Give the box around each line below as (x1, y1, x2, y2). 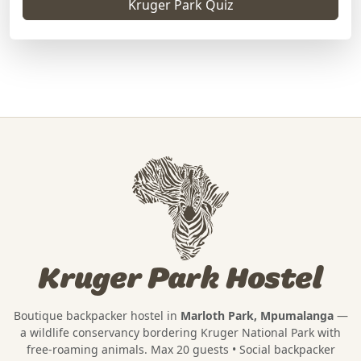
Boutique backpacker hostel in (13, 307, 180, 323)
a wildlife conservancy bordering (20, 324, 201, 340)
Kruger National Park (201, 324, 314, 340)
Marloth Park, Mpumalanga (180, 307, 334, 323)
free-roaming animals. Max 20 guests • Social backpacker (26, 341, 335, 357)
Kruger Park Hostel (38, 256, 323, 302)
